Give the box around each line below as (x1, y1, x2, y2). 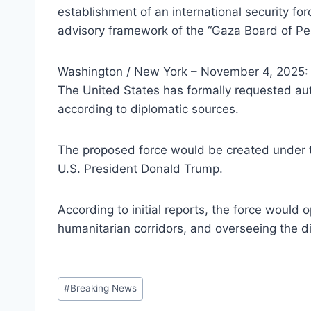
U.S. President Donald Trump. (58, 162, 223, 176)
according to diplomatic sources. (58, 102, 239, 117)
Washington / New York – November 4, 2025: (58, 65, 308, 79)
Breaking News (70, 283, 137, 294)
